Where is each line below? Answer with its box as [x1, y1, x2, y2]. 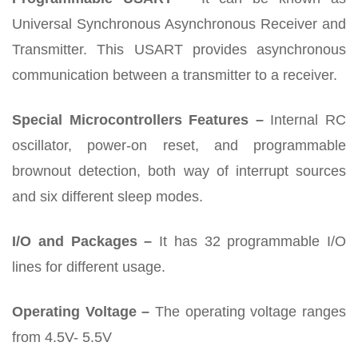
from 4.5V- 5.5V [12, 329, 112, 346]
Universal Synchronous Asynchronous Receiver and [12, 16, 346, 33]
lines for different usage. [12, 259, 165, 276]
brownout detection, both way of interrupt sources [12, 163, 346, 180]
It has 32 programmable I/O [152, 233, 346, 250]
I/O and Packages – [12, 233, 153, 250]
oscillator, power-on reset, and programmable [12, 137, 346, 154]
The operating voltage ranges [149, 304, 347, 320]
